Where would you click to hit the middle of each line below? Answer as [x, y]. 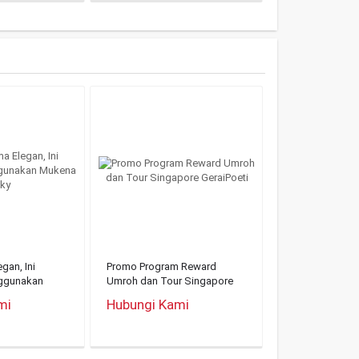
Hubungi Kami [148, 305]
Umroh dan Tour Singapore [170, 281]
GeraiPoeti [130, 295]
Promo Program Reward [161, 266]
